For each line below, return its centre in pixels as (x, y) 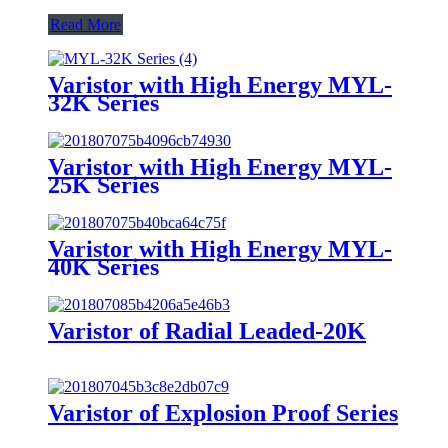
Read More (85, 24)
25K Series (103, 184)
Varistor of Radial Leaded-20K (207, 330)
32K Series (103, 102)
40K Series (103, 266)
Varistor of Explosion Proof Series (223, 412)
